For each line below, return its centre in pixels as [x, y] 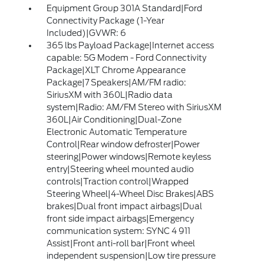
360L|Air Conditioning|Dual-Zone [114, 120]
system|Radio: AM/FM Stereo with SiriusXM [134, 107]
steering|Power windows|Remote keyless [128, 157]
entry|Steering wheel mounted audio [120, 169]
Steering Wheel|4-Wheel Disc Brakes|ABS [130, 194]
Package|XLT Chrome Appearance [116, 70]
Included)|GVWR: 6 [86, 33]
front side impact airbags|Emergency [120, 219]
